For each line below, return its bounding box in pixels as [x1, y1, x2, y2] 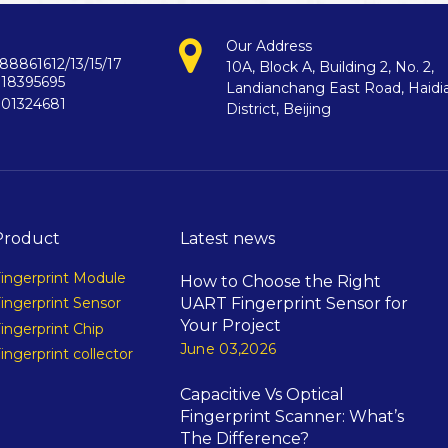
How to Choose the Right [179, 272, 381, 291]
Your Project [179, 316, 281, 335]
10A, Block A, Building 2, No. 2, [225, 58, 434, 76]
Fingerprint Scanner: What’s [179, 407, 404, 426]
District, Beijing [225, 100, 331, 118]
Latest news [179, 229, 275, 248]
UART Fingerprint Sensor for [179, 294, 408, 313]
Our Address [225, 37, 312, 55]
